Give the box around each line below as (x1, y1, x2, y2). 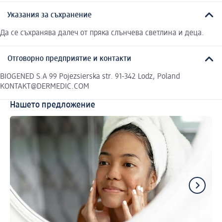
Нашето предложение (10, 101, 95, 110)
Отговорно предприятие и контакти (7, 55, 131, 63)
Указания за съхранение (7, 11, 92, 19)
